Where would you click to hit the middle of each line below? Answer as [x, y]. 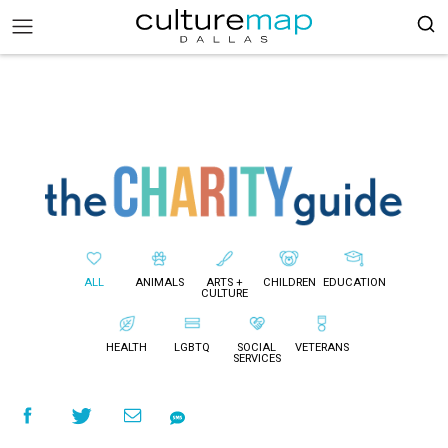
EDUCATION [354, 283]
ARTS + [224, 283]
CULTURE [224, 294]
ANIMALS [159, 283]
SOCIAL [256, 348]
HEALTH [126, 348]
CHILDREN [289, 283]
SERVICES [256, 359]
